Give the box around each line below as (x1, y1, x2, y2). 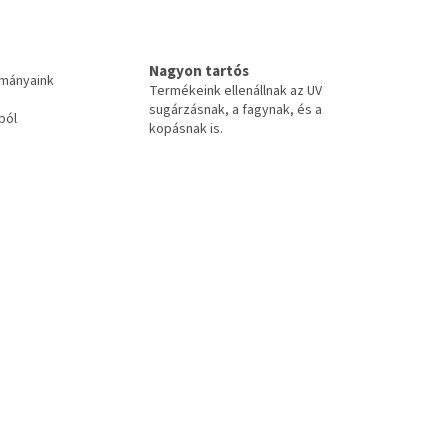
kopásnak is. (149, 118, 223, 139)
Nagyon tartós (149, 59, 249, 82)
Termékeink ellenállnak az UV (149, 80, 322, 101)
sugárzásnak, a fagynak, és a (149, 99, 322, 120)
